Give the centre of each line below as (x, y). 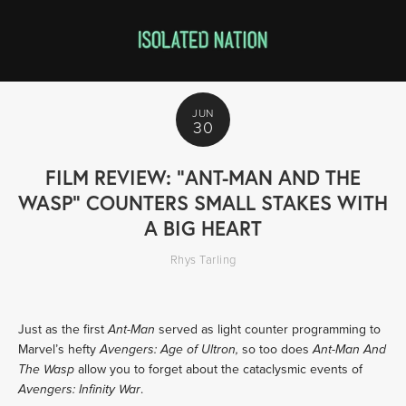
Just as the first (63, 329)
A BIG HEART (203, 228)
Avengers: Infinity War (79, 390)
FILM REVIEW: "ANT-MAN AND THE (203, 177)
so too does (277, 349)
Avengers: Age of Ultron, (171, 350)
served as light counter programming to (270, 329)
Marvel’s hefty (59, 349)
